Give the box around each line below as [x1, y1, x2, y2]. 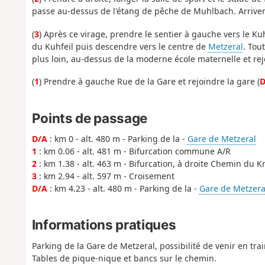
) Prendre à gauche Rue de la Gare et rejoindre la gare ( [38, 76, 260, 88]
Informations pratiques [31, 216, 176, 233]
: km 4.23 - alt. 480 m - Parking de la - [47, 183, 199, 194]
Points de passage [31, 109, 147, 126]
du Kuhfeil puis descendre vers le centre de [31, 40, 208, 52]
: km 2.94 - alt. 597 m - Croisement [36, 170, 174, 182]
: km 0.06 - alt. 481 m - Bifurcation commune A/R [36, 146, 231, 157]
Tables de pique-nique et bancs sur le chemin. [31, 252, 216, 264]
